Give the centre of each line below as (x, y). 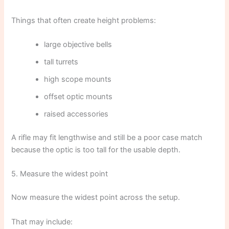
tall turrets (61, 62)
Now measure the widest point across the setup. (96, 198)
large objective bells (78, 45)
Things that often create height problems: (84, 20)
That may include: (42, 222)
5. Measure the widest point (60, 174)
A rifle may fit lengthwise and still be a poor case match (107, 138)
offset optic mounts (78, 97)
